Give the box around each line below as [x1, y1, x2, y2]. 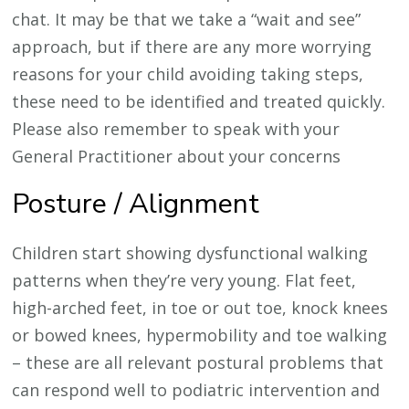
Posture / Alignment [12, 184, 260, 223]
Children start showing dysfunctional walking [12, 241, 369, 264]
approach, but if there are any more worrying [12, 35, 372, 58]
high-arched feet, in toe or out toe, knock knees [12, 296, 389, 319]
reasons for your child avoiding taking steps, [12, 62, 364, 85]
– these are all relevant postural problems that [12, 351, 384, 373]
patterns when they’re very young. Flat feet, [12, 268, 357, 291]
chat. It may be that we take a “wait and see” [12, 7, 362, 30]
